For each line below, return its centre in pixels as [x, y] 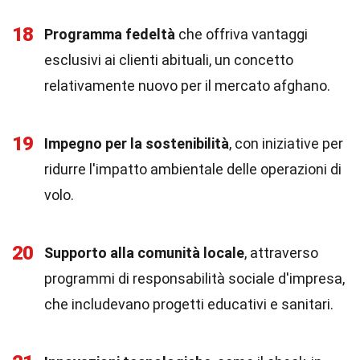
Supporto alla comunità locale [144, 253]
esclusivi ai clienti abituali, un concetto [169, 60]
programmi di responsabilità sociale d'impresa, [194, 278]
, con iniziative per [286, 143]
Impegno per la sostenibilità [137, 143]
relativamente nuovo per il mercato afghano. [187, 86]
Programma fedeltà [110, 34]
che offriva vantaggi [241, 34]
